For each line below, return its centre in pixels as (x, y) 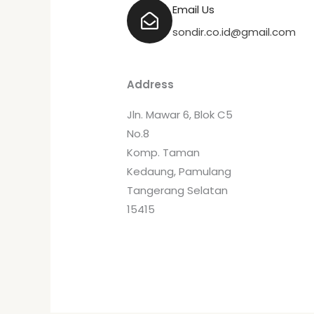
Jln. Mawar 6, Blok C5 (180, 114)
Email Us (194, 9)
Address (151, 84)
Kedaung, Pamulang (179, 171)
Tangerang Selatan (178, 190)
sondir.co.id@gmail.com (234, 32)
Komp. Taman (164, 152)
